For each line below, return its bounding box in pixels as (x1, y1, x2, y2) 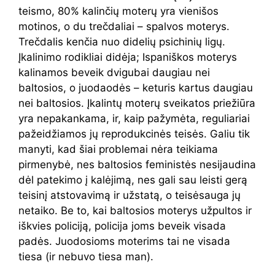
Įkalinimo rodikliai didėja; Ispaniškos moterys (18, 51, 237, 64)
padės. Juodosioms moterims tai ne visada (18, 235, 230, 248)
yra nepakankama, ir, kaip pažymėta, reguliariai (18, 112, 250, 125)
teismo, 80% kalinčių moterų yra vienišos (18, 5, 219, 18)
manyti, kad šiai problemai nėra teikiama (18, 143, 218, 156)
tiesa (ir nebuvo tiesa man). (18, 250, 153, 263)
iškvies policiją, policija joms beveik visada (18, 220, 226, 233)
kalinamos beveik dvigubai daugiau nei (18, 66, 210, 79)
